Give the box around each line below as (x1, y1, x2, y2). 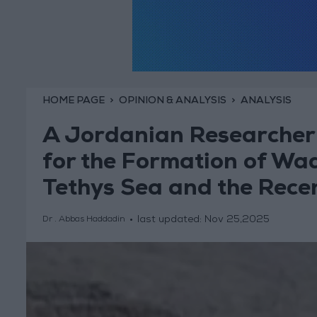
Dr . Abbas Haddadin (42, 216, 125, 225)
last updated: (137, 215, 204, 226)
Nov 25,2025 (204, 215, 270, 226)
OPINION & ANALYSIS (118, 96, 226, 106)
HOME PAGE (42, 96, 105, 106)
